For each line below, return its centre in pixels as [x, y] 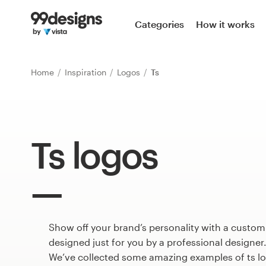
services [28, 241]
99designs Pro [58, 173]
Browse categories [68, 53]
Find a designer [61, 113]
